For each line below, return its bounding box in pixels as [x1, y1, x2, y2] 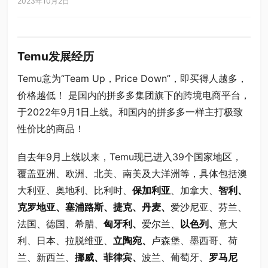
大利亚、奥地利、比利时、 [17, 184, 132, 196]
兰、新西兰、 [17, 251, 75, 263]
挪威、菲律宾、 [74, 251, 142, 263]
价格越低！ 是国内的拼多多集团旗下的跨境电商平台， [17, 89, 250, 101]
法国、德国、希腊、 [17, 217, 103, 230]
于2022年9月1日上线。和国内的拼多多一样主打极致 [17, 105, 243, 118]
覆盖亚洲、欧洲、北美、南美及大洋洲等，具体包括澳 [17, 167, 247, 179]
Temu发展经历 [17, 49, 94, 64]
